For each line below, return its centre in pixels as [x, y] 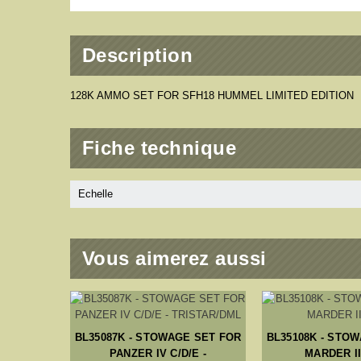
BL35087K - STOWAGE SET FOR [158, 338]
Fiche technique [160, 148]
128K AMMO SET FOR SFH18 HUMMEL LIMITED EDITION [212, 96]
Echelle [95, 194]
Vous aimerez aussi [174, 259]
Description [138, 56]
